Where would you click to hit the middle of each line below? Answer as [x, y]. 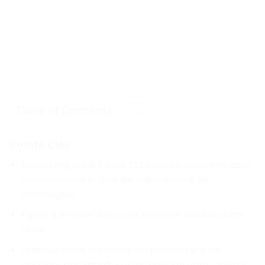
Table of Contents [64, 110]
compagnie [48, 194]
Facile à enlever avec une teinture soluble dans [132, 215]
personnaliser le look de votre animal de [115, 179]
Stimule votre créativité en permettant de [121, 250]
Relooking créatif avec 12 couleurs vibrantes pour [136, 164]
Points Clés [40, 145]
